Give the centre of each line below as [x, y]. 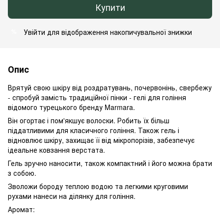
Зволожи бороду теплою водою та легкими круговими [98, 186]
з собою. [22, 173]
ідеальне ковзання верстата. [56, 150]
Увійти [34, 32]
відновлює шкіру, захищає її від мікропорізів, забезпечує [101, 140]
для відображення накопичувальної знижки [119, 32]
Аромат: [21, 209]
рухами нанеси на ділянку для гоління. [72, 196]
